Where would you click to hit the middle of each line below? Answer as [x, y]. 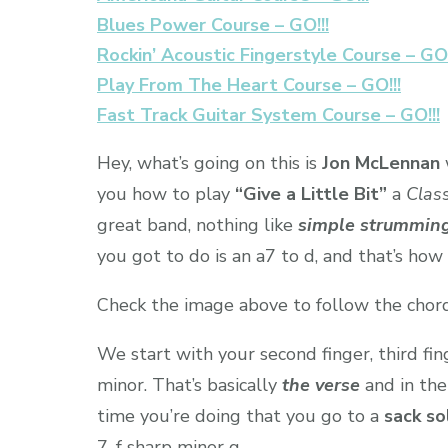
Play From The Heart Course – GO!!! [249, 84]
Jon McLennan [381, 162]
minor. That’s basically [189, 384]
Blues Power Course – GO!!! [213, 24]
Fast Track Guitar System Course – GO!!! [268, 114]
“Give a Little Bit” [311, 193]
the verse [321, 384]
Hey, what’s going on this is [209, 162]
